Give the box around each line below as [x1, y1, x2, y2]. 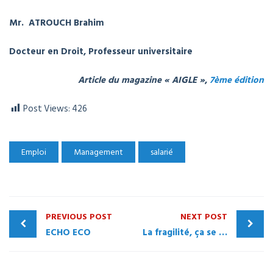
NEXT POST [180, 210, 227, 224]
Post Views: [23, 101, 70, 117]
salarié [151, 145, 173, 160]
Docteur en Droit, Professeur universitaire [9, 44, 193, 60]
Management [74, 145, 123, 160]
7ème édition [210, 73, 264, 88]
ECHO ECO [46, 225, 91, 241]
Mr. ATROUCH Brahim [9, 15, 104, 31]
